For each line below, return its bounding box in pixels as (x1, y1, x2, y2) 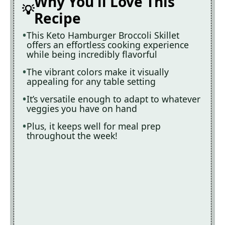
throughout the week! (27, 130, 118, 142)
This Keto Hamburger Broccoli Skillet (27, 29, 179, 41)
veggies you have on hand (27, 102, 137, 115)
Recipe (34, 9, 81, 28)
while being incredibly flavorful (27, 48, 157, 60)
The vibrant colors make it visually (27, 66, 169, 78)
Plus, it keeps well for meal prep (27, 120, 161, 132)
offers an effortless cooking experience (27, 39, 189, 51)
